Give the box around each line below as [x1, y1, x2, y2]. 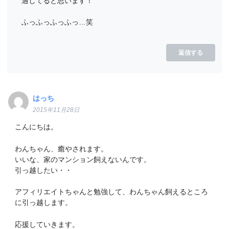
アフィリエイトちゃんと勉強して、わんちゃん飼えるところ [14, 188, 208, 196]
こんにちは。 [14, 123, 58, 131]
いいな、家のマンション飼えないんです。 [14, 155, 151, 164]
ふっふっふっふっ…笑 [21, 18, 93, 27]
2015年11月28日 [33, 106, 80, 113]
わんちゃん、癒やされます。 [14, 144, 108, 153]
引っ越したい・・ [14, 166, 72, 174]
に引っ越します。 [14, 198, 72, 207]
